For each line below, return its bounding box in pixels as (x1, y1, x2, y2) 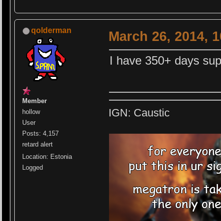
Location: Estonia (22, 153, 73, 161)
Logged (22, 164, 43, 172)
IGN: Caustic (109, 107, 170, 119)
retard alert (22, 141, 53, 148)
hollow (22, 108, 40, 116)
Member (22, 97, 47, 105)
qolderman (31, 26, 72, 35)
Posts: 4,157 (22, 130, 59, 138)
